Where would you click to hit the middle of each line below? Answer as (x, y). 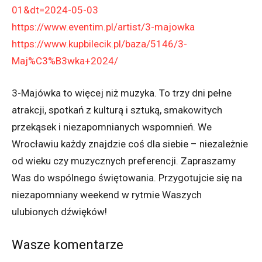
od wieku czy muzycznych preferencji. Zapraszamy (124, 161)
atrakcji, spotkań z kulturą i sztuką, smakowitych (117, 110)
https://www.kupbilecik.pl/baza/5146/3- (99, 44)
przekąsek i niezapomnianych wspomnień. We (112, 127)
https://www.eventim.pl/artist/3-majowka (103, 27)
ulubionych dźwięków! (59, 212)
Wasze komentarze (68, 245)
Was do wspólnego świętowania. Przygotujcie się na (127, 178)
